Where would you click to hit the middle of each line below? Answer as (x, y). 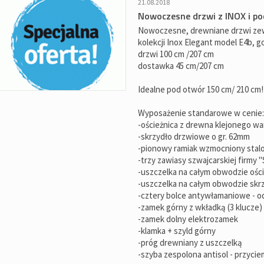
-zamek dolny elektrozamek (188, 219)
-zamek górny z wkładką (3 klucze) (200, 207)
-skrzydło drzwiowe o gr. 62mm (194, 136)
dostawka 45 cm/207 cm (181, 66)
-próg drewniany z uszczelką (190, 242)
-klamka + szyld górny (177, 231)
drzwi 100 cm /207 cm (176, 54)
